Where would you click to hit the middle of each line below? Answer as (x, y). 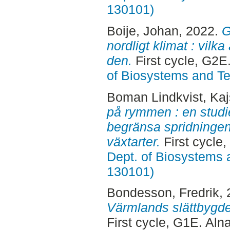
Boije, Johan (142, 31)
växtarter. (133, 141)
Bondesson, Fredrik (163, 193)
